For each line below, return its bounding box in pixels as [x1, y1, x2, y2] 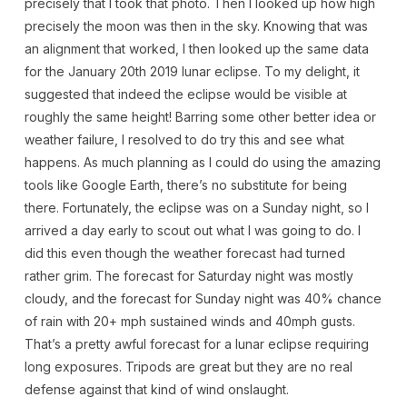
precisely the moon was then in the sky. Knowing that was [24, 18, 368, 35]
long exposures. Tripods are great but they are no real [24, 359, 352, 375]
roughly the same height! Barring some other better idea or [24, 109, 376, 125]
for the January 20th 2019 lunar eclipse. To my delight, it [24, 64, 360, 80]
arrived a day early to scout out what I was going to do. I [24, 223, 361, 239]
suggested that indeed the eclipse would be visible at [24, 86, 347, 103]
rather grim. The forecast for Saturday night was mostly [24, 268, 353, 284]
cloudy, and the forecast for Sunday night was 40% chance [24, 291, 382, 307]
